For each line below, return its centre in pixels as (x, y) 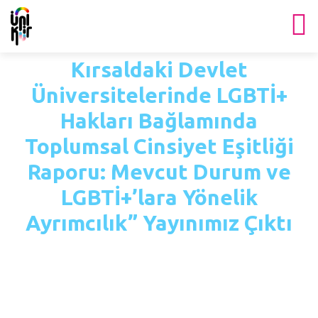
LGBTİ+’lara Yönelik (159, 197)
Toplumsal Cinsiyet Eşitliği (159, 146)
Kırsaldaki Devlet (159, 70)
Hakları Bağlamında (159, 121)
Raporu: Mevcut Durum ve (159, 172)
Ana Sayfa (127, 253)
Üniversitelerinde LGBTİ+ (159, 95)
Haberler (202, 253)
